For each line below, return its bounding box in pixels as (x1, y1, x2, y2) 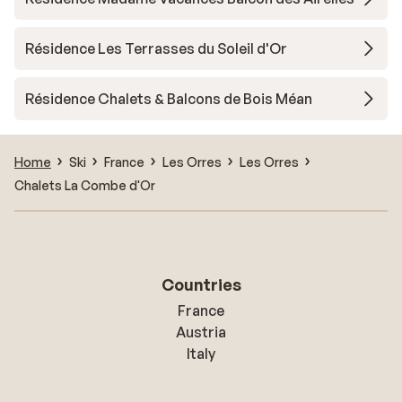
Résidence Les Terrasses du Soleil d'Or (25, 39, 287, 57)
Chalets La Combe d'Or (14, 177, 155, 193)
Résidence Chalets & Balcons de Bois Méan (25, 90, 312, 108)
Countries (161, 275, 241, 294)
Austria (176, 323, 226, 341)
